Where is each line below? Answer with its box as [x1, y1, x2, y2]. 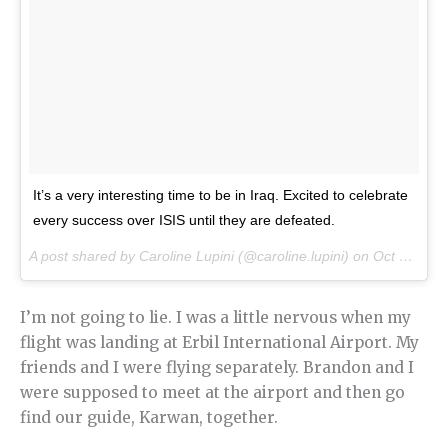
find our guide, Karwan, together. [20, 408, 278, 428]
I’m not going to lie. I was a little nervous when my [20, 308, 411, 328]
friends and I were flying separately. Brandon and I [20, 358, 414, 378]
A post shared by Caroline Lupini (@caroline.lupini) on [29, 248, 373, 265]
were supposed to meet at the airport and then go [20, 383, 405, 403]
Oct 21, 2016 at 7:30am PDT [373, 248, 399, 265]
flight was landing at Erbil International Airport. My [20, 333, 419, 353]
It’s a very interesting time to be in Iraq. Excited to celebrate [33, 187, 408, 204]
